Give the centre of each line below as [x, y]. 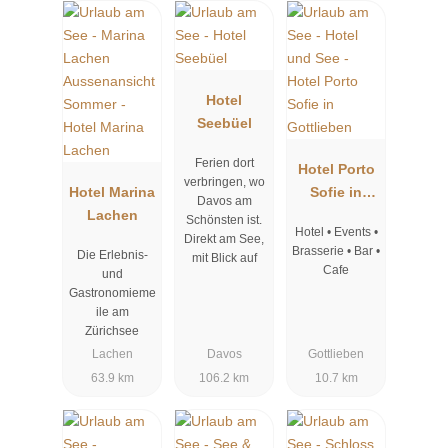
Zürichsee [112, 331]
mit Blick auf [224, 258]
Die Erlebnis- [112, 255]
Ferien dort [224, 163]
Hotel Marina [112, 191]
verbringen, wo [224, 182]
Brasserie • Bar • [336, 251]
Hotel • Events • [336, 232]
